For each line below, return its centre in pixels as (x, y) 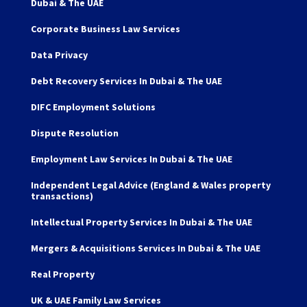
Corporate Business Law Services (105, 28)
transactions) (62, 196)
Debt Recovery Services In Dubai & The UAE (126, 81)
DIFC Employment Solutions (93, 107)
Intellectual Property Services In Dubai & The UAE (141, 222)
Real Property (62, 274)
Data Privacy (59, 54)
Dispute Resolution (74, 133)
